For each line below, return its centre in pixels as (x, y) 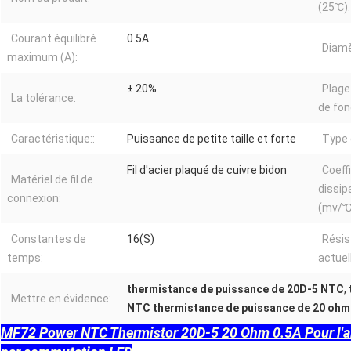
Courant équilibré (54, 39)
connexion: (34, 199)
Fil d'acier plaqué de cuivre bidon (207, 170)
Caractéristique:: (53, 139)
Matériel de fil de (52, 180)
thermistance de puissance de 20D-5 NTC (235, 289)
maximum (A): (42, 58)
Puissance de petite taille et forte (212, 139)
